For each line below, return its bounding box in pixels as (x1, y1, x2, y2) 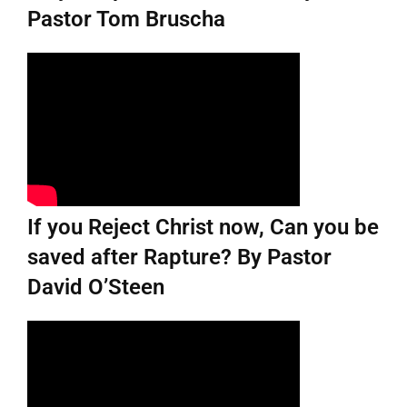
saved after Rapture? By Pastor (27, 243, 332, 270)
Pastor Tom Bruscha (27, 5, 225, 32)
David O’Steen (27, 273, 164, 300)
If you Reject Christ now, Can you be (27, 213, 379, 240)
